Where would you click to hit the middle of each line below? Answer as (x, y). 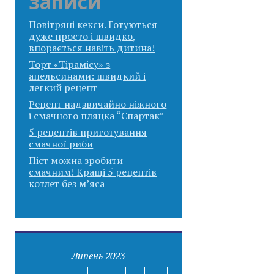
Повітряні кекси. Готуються (93, 24)
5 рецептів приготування (88, 132)
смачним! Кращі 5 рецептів (93, 172)
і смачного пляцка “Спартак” (97, 115)
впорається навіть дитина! (92, 47)
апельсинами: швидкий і (87, 76)
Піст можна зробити (76, 160)
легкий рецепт (63, 87)
